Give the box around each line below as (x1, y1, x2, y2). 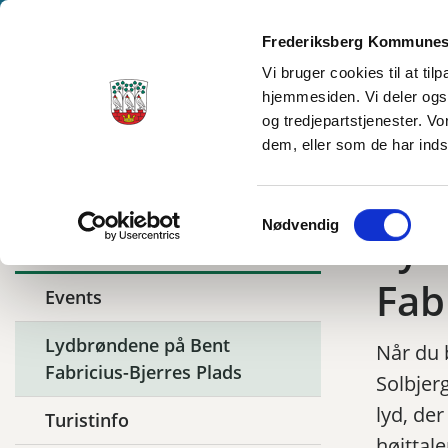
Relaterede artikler (15, 230, 201, 258)
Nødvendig (262, 215, 340, 233)
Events (45, 285, 102, 310)
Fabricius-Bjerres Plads (45, 360, 242, 385)
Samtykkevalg (261, 203, 357, 221)
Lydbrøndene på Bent (45, 333, 230, 358)
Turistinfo (45, 408, 129, 433)
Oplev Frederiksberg (40, 108, 244, 137)
